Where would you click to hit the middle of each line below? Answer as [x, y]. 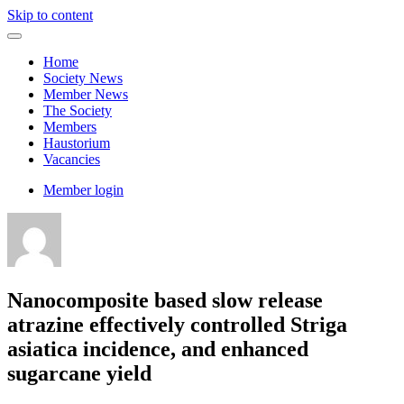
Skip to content [50, 15]
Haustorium [77, 143]
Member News [86, 94]
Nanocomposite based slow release [165, 300]
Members [70, 127]
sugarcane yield [79, 373]
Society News [83, 78]
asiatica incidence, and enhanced [158, 349]
